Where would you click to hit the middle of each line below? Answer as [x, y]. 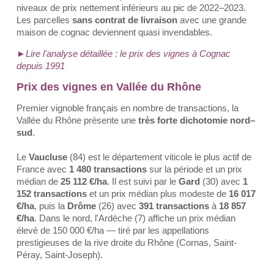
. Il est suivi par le [143, 181]
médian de [39, 181]
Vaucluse [48, 157]
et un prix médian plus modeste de [158, 194]
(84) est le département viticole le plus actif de [159, 157]
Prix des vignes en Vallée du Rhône [109, 87]
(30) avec [223, 181]
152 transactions [52, 194]
